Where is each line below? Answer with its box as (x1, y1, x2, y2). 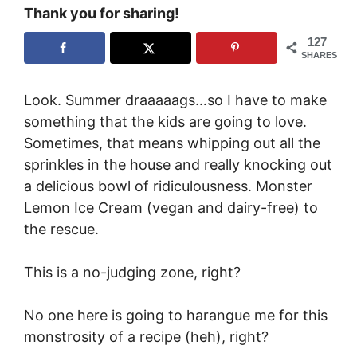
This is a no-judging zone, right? (24, 263, 241, 280)
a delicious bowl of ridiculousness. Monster (24, 177, 312, 194)
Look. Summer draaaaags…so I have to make (24, 91, 327, 108)
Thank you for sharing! (24, 5, 179, 22)
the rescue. (24, 220, 99, 237)
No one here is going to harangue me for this (24, 306, 328, 324)
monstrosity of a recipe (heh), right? (24, 328, 269, 345)
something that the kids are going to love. (24, 112, 307, 130)
